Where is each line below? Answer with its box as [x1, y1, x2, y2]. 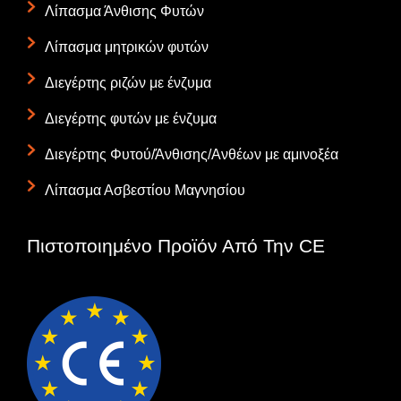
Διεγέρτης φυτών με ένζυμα [45, 110, 217, 126]
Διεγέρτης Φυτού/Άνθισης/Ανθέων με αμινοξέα [45, 146, 338, 162]
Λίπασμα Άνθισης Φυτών [45, 3, 204, 19]
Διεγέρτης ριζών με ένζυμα [45, 74, 211, 90]
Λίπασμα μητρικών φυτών [45, 38, 209, 55]
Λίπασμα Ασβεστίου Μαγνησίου [45, 182, 245, 198]
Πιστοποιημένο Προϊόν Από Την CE [27, 235, 325, 256]
